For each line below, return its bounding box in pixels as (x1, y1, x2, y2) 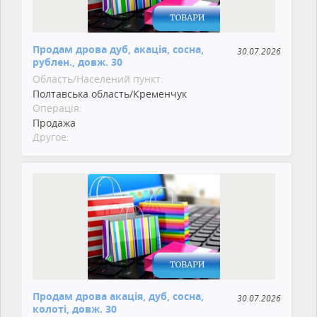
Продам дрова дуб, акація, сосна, (33, 42, 204, 56)
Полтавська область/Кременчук (33, 86, 187, 100)
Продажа (33, 115, 76, 129)
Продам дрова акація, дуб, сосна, (33, 289, 204, 303)
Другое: (33, 129, 69, 144)
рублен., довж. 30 (33, 54, 122, 69)
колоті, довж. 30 (33, 301, 117, 316)
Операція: (33, 100, 82, 115)
